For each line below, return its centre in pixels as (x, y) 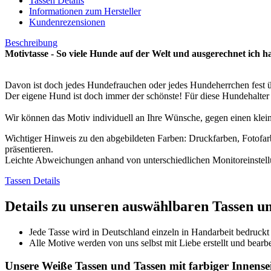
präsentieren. (29, 149)
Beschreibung (31, 42)
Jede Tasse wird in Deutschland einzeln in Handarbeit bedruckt (149, 232)
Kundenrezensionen (67, 22)
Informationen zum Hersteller (85, 11)
